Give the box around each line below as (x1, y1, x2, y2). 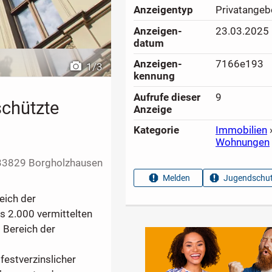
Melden (163, 173, 191, 183)
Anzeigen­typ (134, 4, 194, 16)
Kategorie (134, 124, 180, 137)
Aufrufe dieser (134, 90, 201, 103)
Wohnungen (216, 136, 270, 149)
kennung (134, 70, 175, 83)
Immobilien (216, 124, 268, 137)
